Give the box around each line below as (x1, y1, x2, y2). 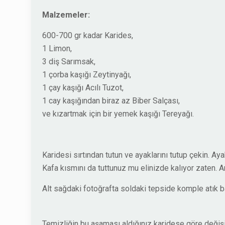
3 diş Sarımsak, (42, 57, 95, 66)
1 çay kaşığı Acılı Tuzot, (42, 83, 124, 92)
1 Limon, (42, 44, 72, 53)
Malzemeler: (42, 10, 90, 20)
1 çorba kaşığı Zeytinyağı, (42, 70, 131, 79)
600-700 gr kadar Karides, (42, 31, 133, 40)
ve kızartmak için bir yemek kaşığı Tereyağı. (42, 109, 194, 119)
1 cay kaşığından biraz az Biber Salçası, (42, 96, 180, 105)
